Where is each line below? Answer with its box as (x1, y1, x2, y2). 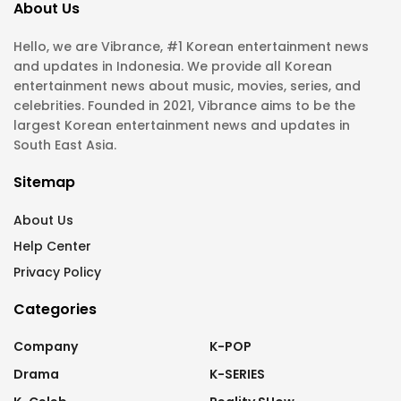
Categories (13, 299, 97, 320)
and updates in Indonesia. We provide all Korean (13, 57, 332, 76)
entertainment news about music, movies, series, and (13, 77, 361, 96)
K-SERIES (209, 365, 265, 384)
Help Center (13, 237, 91, 256)
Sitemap (13, 172, 75, 193)
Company (13, 337, 78, 356)
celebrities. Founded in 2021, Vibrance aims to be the (13, 97, 355, 115)
